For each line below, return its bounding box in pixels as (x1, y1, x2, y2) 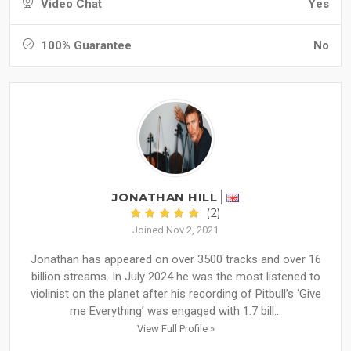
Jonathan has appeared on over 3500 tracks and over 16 (30, 252, 321, 267)
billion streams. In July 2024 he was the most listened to (31, 270, 320, 284)
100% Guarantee (38, 38, 132, 53)
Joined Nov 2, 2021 (132, 224, 219, 237)
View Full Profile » (136, 323, 215, 335)
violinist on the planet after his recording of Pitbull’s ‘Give (30, 287, 321, 302)
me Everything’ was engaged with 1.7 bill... (70, 304, 281, 319)
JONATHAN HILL (111, 190, 217, 205)
